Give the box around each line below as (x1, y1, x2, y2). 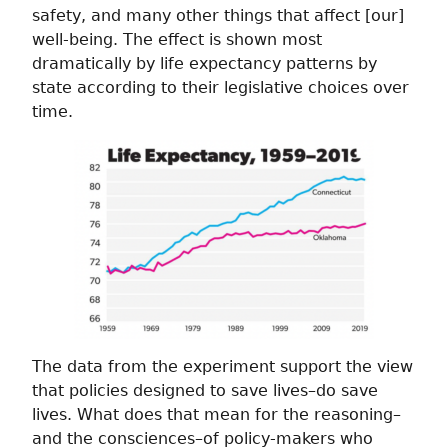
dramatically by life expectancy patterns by (32, 54, 377, 74)
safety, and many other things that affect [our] (32, 6, 404, 26)
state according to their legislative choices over (32, 78, 409, 98)
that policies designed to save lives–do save (32, 381, 378, 401)
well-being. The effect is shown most (32, 30, 322, 50)
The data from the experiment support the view (32, 357, 413, 377)
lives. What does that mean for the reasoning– (32, 405, 401, 425)
